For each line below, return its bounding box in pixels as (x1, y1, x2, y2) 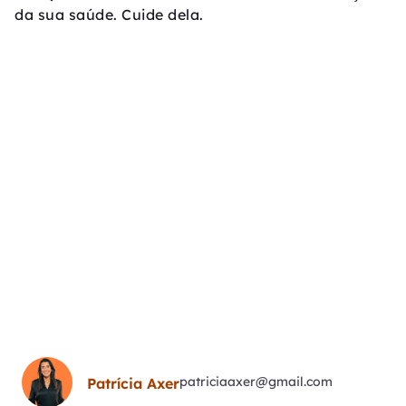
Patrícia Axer (87, 373, 179, 392)
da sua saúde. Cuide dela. (14, 5, 204, 24)
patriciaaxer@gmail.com (179, 372, 333, 390)
